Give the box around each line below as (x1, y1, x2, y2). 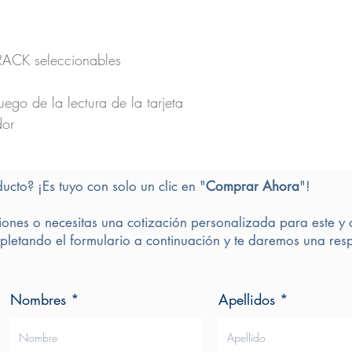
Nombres (10, 290, 66, 310)
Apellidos (218, 290, 275, 310)
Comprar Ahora (206, 178, 299, 196)
